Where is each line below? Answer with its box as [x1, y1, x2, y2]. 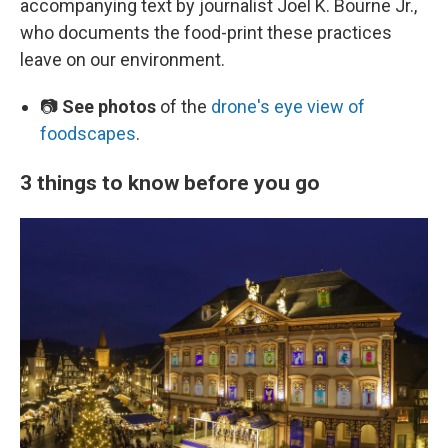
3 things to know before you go [20, 170, 320, 195]
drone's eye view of [211, 96, 365, 117]
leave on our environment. [20, 49, 225, 70]
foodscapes [40, 123, 136, 144]
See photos [62, 96, 156, 117]
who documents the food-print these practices [20, 22, 392, 43]
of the [156, 96, 211, 117]
